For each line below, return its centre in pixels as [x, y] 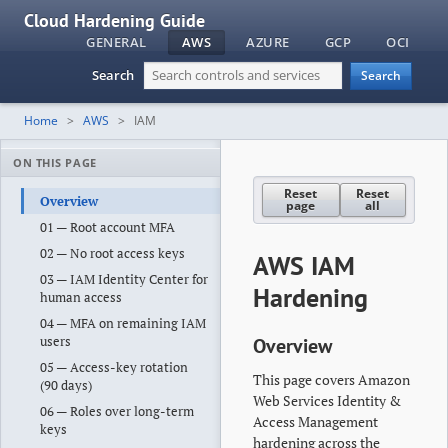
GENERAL [116, 42]
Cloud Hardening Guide [114, 20]
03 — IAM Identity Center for [123, 279]
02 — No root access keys [112, 253]
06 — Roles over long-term [116, 411]
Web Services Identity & [327, 400]
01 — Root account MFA [107, 227]
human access [80, 297]
